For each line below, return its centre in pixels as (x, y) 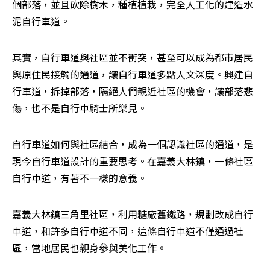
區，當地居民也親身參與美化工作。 (89, 248)
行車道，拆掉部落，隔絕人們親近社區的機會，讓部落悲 (133, 91)
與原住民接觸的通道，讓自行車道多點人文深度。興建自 (133, 74)
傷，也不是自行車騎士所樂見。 (80, 108)
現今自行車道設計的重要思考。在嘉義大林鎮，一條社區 (133, 161)
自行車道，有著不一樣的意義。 (80, 178)
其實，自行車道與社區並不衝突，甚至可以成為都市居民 (133, 58)
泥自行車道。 (41, 21)
